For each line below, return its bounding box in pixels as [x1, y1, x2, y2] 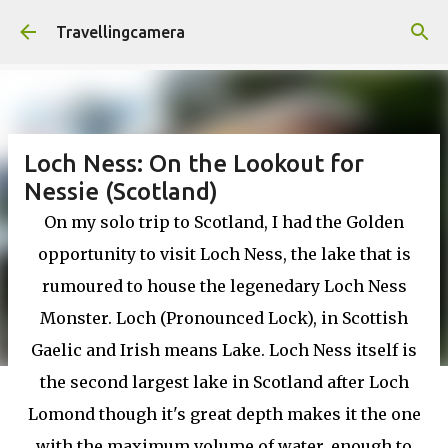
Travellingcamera [56, 23, 185, 41]
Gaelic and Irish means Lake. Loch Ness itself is [31, 340, 417, 360]
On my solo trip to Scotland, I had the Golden [44, 212, 404, 232]
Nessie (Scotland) [24, 178, 218, 205]
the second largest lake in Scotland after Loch [39, 372, 409, 392]
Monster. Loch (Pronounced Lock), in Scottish [40, 308, 408, 328]
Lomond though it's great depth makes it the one [27, 404, 421, 424]
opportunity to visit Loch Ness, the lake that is [37, 244, 411, 264]
